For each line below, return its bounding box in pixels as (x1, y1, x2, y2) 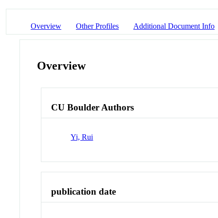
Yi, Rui (71, 132, 93, 141)
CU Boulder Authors (51, 102, 134, 113)
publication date (51, 186, 116, 197)
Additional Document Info (133, 21, 215, 30)
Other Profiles (76, 21, 119, 30)
